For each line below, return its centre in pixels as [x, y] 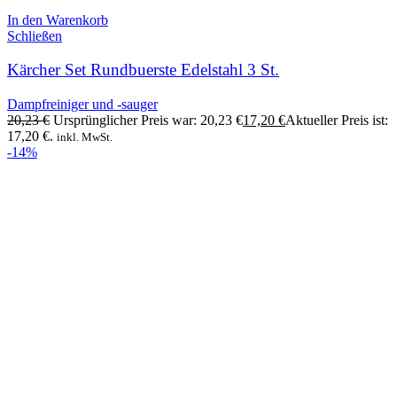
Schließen [35, 35]
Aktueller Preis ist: [337, 120]
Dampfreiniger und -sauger [82, 104]
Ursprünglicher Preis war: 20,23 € [148, 120]
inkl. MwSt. [85, 136]
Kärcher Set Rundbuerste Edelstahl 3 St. [143, 70]
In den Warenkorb [58, 19]
